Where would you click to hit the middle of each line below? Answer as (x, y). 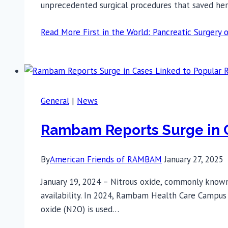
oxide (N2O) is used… (80, 209)
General (55, 101)
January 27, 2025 (194, 160)
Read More (61, 32)
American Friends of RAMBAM (106, 160)
